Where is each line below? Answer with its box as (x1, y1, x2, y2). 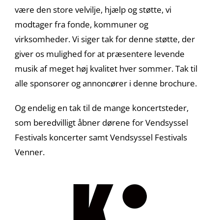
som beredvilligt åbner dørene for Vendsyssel (15, 116, 188, 128)
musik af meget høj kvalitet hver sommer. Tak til (15, 62, 197, 74)
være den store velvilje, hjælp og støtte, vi (15, 3, 171, 15)
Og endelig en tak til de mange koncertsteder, (15, 102, 189, 113)
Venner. (15, 146, 45, 158)
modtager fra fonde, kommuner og (15, 18, 148, 30)
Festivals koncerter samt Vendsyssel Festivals (15, 131, 187, 143)
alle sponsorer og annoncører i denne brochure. (15, 77, 197, 89)
